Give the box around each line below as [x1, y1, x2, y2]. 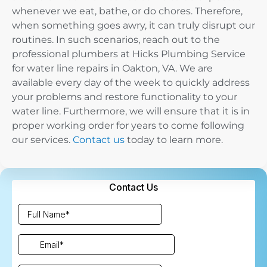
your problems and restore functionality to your [12, 91, 237, 103]
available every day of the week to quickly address [12, 77, 250, 89]
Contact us [73, 134, 125, 146]
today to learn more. [125, 134, 223, 146]
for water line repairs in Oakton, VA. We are [12, 63, 213, 74]
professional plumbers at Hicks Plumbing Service [12, 48, 246, 60]
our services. [12, 134, 73, 146]
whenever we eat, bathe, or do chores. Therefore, [12, 5, 243, 17]
